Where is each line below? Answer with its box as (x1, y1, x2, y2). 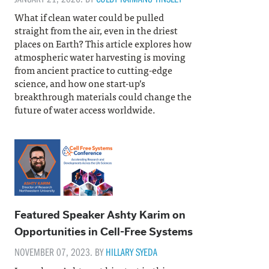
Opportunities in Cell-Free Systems (14, 226, 193, 238)
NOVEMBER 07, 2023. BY (14, 244, 106, 259)
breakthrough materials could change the (14, 88, 192, 104)
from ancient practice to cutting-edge (14, 61, 172, 77)
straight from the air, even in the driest (14, 22, 178, 38)
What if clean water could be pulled (14, 8, 164, 25)
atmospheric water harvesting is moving (14, 48, 186, 64)
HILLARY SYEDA (106, 244, 157, 259)
